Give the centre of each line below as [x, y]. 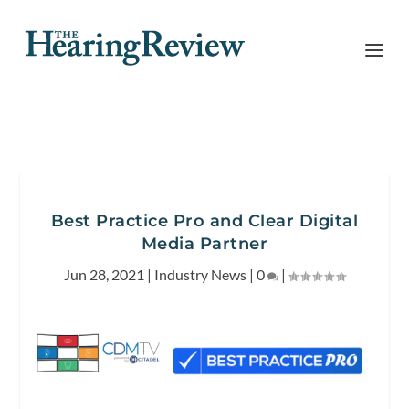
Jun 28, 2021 [104, 274]
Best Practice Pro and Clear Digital [204, 221]
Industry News [200, 274]
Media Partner [204, 244]
